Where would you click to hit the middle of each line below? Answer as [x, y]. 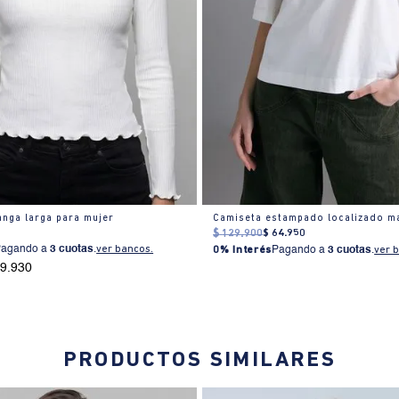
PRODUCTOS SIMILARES [199, 360]
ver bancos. [125, 249]
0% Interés [243, 250]
